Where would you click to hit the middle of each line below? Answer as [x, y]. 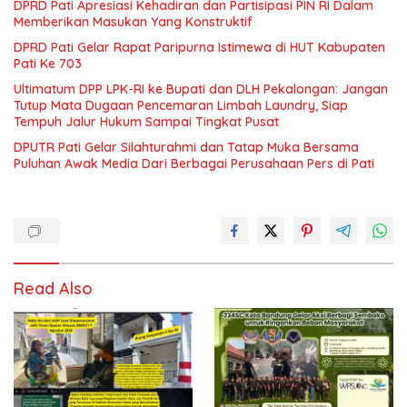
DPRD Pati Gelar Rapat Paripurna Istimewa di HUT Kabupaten [199, 47]
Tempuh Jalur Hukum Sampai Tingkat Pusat [146, 121]
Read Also [53, 288]
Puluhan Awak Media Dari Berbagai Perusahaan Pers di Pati [194, 163]
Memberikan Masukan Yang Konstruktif [133, 21]
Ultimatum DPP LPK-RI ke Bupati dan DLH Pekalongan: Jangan [201, 89]
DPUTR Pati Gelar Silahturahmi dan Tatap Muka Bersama [186, 147]
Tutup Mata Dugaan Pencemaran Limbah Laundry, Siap [181, 105]
